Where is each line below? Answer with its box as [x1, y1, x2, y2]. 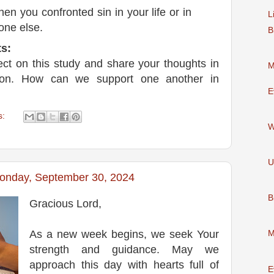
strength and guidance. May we [29, 243, 219, 256]
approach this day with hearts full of [29, 259, 219, 271]
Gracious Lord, [29, 198, 102, 210]
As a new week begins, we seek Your [29, 228, 219, 240]
